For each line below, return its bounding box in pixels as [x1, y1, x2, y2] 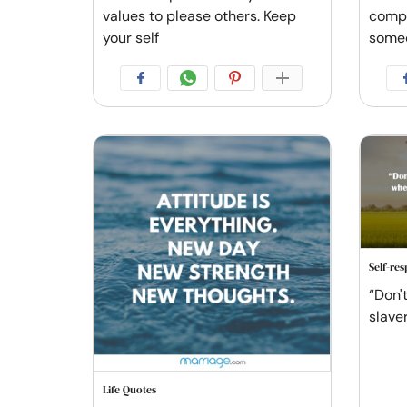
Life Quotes [103, 382, 156, 397]
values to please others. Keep [103, 5, 296, 25]
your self [103, 27, 159, 47]
